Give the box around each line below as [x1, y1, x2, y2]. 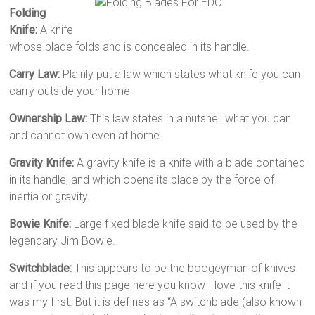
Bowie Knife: [9, 217, 72, 231]
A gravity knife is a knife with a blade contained [74, 156, 306, 169]
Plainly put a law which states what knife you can [60, 67, 301, 81]
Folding [9, 6, 46, 20]
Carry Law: [9, 67, 60, 81]
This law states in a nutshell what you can [87, 112, 292, 125]
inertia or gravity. [9, 190, 91, 203]
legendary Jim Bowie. [9, 234, 116, 247]
